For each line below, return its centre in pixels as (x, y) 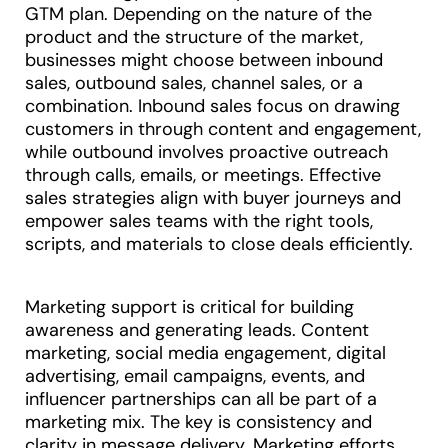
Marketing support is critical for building (189, 307)
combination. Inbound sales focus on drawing (212, 106)
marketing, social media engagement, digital (205, 353)
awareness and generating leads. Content (197, 330)
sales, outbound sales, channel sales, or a (194, 83)
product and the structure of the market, (194, 37)
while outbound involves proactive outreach (206, 152)
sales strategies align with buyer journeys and (213, 198)
